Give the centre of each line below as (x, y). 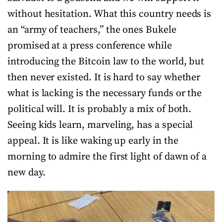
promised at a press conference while (90, 46)
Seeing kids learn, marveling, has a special (100, 125)
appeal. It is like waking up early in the (93, 141)
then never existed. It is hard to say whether (104, 77)
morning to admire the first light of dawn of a (107, 157)
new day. (27, 172)
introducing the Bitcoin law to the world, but (106, 61)
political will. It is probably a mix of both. (100, 109)
